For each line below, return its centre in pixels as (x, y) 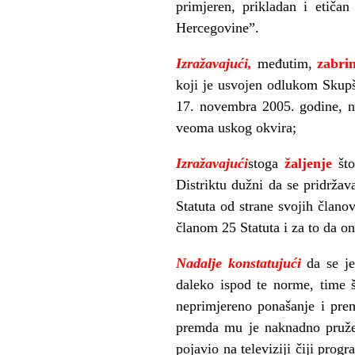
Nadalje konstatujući (242, 263)
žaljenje (309, 163)
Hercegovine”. (218, 27)
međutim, (287, 63)
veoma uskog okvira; (236, 127)
